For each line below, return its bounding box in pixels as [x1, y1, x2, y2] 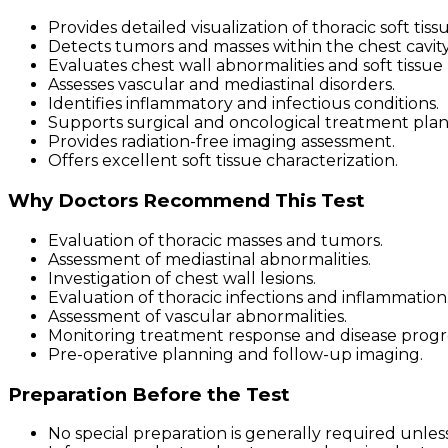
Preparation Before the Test [8, 382, 290, 406]
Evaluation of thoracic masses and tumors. [48, 230, 383, 250]
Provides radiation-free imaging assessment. [48, 132, 395, 152]
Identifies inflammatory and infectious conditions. [48, 94, 439, 114]
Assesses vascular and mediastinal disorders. [48, 75, 395, 95]
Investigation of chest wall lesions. [48, 268, 316, 288]
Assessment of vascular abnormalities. [48, 306, 347, 326]
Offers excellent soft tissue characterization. [48, 151, 398, 171]
